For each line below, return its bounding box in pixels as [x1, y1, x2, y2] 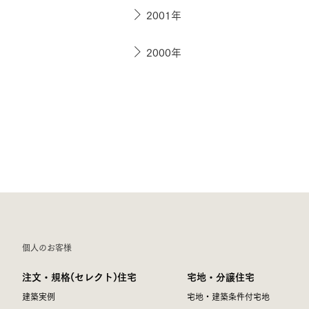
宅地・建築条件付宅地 [187, 290, 270, 303]
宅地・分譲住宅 [187, 269, 255, 283]
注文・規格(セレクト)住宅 [22, 269, 137, 283]
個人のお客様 [22, 241, 72, 254]
